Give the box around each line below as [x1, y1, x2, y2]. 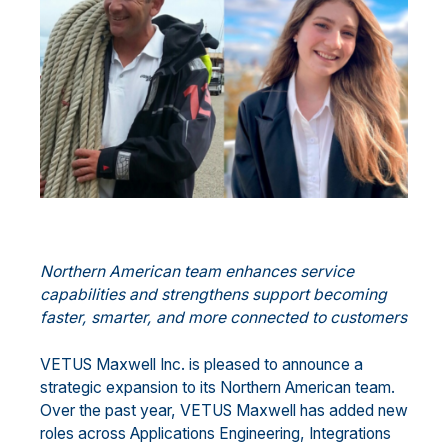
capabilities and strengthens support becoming [40, 285, 387, 305]
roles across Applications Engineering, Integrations [40, 424, 391, 443]
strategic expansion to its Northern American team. [40, 378, 395, 397]
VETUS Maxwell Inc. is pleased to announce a [40, 355, 363, 374]
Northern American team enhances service [40, 262, 354, 282]
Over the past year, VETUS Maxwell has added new [40, 401, 408, 420]
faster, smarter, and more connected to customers [40, 308, 407, 328]
